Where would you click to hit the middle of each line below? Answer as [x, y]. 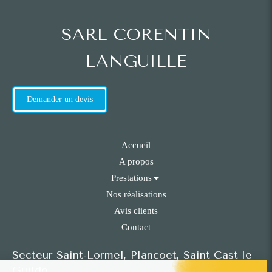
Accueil [136, 145]
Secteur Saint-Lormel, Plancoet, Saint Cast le [132, 255]
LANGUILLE [136, 61]
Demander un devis [60, 100]
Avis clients [136, 211]
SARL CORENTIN [136, 35]
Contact [136, 227]
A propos [136, 162]
